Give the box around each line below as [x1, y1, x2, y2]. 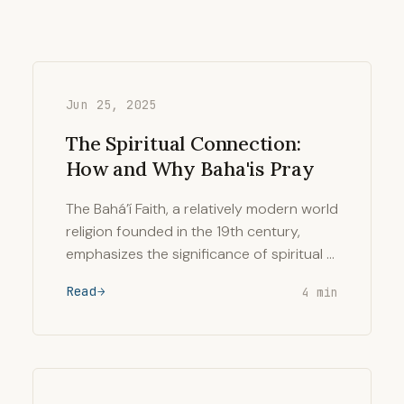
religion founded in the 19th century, [66, 222, 300, 241]
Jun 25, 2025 [66, 96, 157, 113]
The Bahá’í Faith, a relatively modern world [66, 199, 338, 218]
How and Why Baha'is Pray [66, 156, 315, 181]
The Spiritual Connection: [66, 131, 301, 156]
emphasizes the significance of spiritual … [66, 244, 335, 263]
